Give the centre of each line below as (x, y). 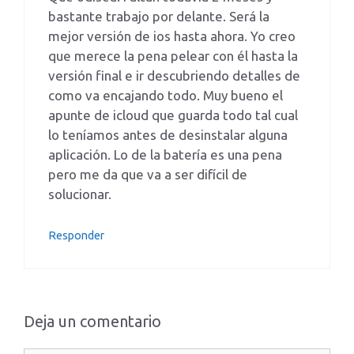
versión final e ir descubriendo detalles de (174, 76)
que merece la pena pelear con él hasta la (173, 56)
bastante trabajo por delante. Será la (159, 17)
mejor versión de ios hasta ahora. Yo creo (172, 36)
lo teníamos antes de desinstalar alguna (168, 135)
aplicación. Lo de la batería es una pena (165, 155)
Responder (76, 235)
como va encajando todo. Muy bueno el (166, 96)
